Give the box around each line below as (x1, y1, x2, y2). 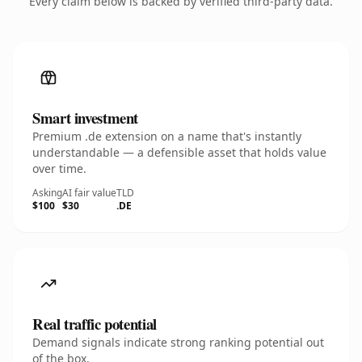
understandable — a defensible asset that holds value (32, 145, 326, 160)
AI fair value (62, 186, 116, 200)
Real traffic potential (32, 313, 157, 335)
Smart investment (32, 107, 139, 128)
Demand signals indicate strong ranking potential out (32, 335, 324, 350)
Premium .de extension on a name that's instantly (32, 128, 301, 144)
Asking (32, 186, 62, 200)
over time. (32, 161, 86, 176)
